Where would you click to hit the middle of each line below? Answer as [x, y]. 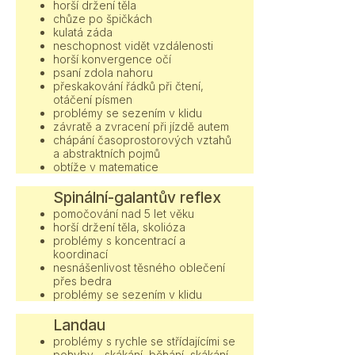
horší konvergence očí [112, 59]
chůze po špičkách [103, 19]
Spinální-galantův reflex [137, 198]
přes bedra [82, 281]
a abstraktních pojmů [107, 153]
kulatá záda [83, 32]
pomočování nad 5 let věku [124, 214]
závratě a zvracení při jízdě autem [141, 126]
